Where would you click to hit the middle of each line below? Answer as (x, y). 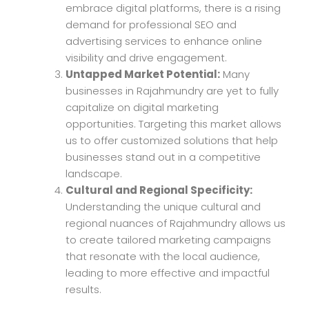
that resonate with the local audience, (163, 256)
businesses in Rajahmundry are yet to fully (172, 90)
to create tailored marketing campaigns (168, 239)
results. (83, 289)
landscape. (94, 173)
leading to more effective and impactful (168, 272)
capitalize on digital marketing (142, 107)
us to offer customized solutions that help (172, 140)
